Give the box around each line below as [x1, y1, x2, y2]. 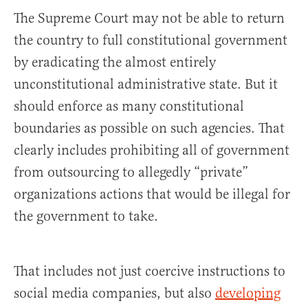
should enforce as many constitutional [14, 98, 244, 115]
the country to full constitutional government [14, 32, 287, 49]
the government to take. [14, 208, 158, 225]
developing [215, 285, 280, 302]
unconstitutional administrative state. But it [14, 76, 278, 93]
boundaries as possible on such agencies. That [14, 120, 285, 137]
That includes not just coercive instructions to [14, 263, 285, 280]
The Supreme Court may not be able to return [14, 10, 285, 27]
